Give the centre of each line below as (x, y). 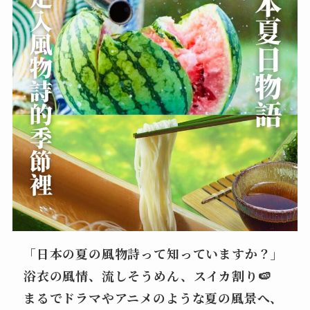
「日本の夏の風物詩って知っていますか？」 (154, 254)
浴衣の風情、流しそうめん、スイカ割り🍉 (147, 276)
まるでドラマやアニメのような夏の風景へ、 (154, 298)
